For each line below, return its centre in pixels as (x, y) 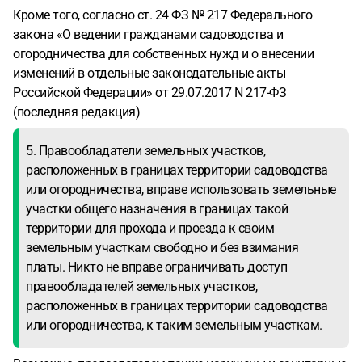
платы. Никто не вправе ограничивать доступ (156, 267)
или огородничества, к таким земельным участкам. (174, 325)
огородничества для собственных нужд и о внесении (163, 54)
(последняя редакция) (76, 112)
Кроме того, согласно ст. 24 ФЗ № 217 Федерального (163, 15)
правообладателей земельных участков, (141, 286)
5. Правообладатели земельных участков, (145, 151)
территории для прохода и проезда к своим (150, 228)
